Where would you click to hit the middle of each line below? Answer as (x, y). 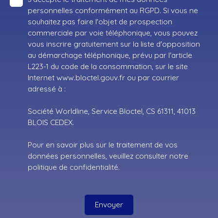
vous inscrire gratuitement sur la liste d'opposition (114, 44)
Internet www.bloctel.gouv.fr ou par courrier (103, 77)
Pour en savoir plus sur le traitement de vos (103, 144)
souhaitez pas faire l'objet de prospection (100, 21)
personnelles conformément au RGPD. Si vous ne (113, 10)
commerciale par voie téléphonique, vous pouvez (113, 32)
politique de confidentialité (73, 167)
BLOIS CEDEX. (51, 122)
